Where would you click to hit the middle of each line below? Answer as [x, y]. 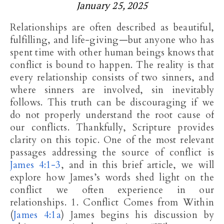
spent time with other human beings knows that [112, 52]
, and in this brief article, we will [137, 165]
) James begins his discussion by [137, 215]
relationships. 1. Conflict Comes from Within [112, 202]
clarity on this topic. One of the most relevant [112, 140]
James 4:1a [37, 215]
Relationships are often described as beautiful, [13, 27]
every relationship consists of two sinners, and [112, 77]
